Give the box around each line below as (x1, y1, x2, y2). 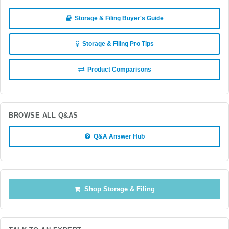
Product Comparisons (84, 66, 151, 73)
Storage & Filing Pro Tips (79, 40, 154, 48)
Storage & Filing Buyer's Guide (71, 15, 164, 22)
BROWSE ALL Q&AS (9, 112, 78, 119)
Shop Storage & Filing (80, 186, 155, 193)
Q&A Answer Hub (90, 133, 145, 140)
